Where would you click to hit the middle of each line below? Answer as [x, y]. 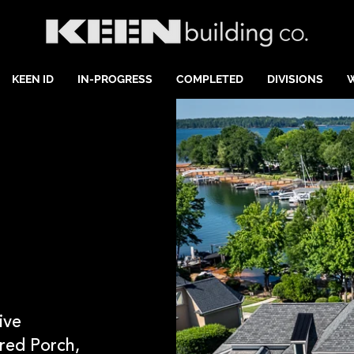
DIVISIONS [295, 79]
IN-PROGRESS [115, 79]
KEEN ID [33, 79]
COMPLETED [210, 79]
